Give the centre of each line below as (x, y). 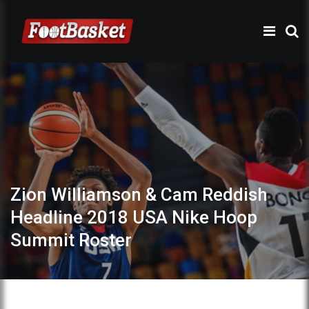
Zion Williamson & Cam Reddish (139, 194)
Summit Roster (71, 240)
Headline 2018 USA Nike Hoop (134, 217)
